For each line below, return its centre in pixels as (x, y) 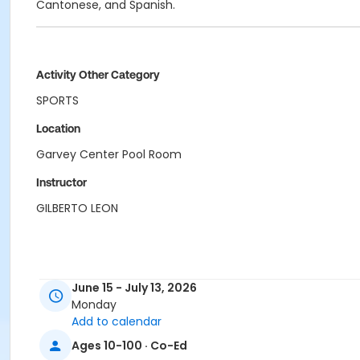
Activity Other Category (98, 75)
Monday (94, 305)
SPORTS (57, 100)
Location (58, 129)
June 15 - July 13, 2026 (134, 288)
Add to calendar (117, 322)
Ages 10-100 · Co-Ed (129, 345)
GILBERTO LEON (77, 208)
